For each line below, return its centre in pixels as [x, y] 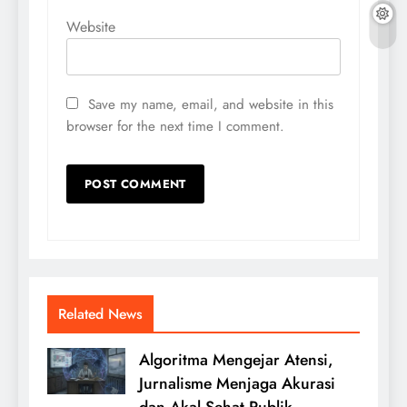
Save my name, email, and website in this [211, 105]
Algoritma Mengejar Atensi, [236, 360]
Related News [100, 314]
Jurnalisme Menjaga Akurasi [237, 384]
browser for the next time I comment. [175, 127]
